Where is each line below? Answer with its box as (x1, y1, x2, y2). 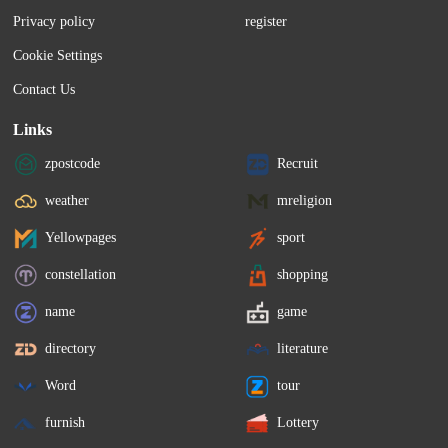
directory (45, 340, 97, 356)
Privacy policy (13, 14, 96, 30)
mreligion (277, 192, 333, 208)
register (245, 14, 288, 30)
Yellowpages (45, 229, 117, 245)
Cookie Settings (13, 48, 103, 64)
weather (45, 192, 90, 208)
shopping (277, 266, 329, 282)
